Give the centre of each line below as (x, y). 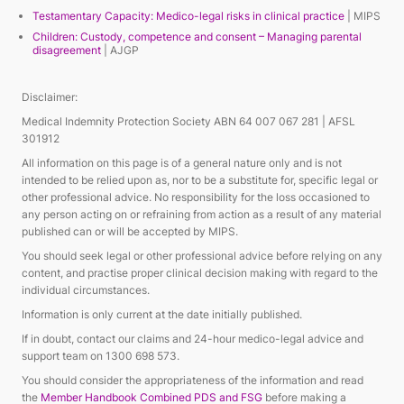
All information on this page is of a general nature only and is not (182, 163)
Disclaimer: (51, 97)
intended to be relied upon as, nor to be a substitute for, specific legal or (200, 180)
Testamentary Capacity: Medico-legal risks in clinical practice (188, 16)
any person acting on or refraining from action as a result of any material (202, 214)
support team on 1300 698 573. (107, 356)
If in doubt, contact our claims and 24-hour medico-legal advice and (193, 339)
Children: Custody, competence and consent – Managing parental (197, 37)
